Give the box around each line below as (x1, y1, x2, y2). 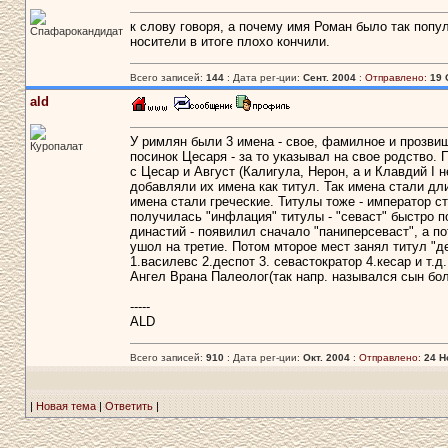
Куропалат (29, 140, 83, 152)
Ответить (104, 400, 153, 412)
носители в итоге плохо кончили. (129, 34, 330, 50)
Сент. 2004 (302, 72, 356, 83)
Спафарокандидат (29, 25, 123, 37)
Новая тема (35, 400, 96, 412)
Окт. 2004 (302, 352, 350, 363)
